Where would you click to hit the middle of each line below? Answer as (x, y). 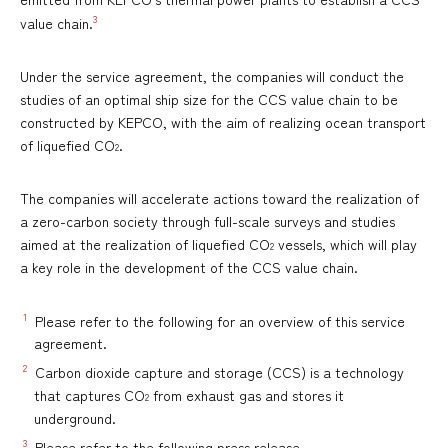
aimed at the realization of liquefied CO (145, 243)
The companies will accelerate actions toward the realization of (219, 197)
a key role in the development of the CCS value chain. (189, 266)
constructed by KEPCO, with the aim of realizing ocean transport (223, 121)
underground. (75, 418)
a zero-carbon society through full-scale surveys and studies (207, 220)
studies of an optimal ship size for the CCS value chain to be (209, 98)
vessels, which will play (345, 243)
